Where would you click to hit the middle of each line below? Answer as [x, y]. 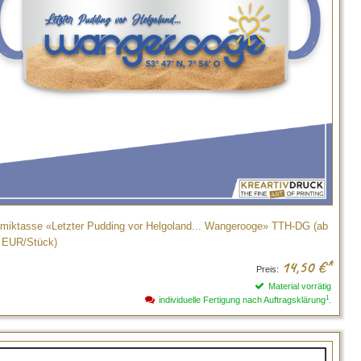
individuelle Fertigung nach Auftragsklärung [242, 300]
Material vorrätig [300, 286]
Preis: [268, 270]
